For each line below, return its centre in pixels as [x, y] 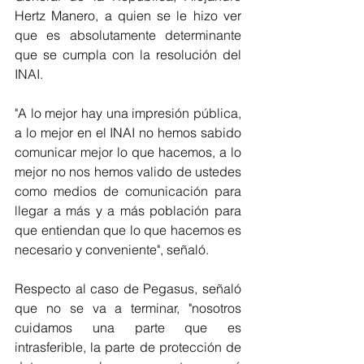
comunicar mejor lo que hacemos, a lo [128, 152]
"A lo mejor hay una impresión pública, [128, 113]
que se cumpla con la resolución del [128, 54]
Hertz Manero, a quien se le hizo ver [128, 15]
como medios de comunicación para [128, 191]
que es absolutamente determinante [128, 35]
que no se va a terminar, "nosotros [128, 308]
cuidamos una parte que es [128, 327]
